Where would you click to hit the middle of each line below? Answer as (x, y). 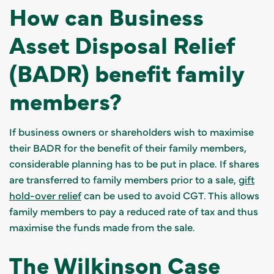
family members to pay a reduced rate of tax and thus (134, 211)
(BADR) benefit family (127, 72)
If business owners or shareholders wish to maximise (131, 131)
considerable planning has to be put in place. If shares (134, 163)
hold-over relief (45, 195)
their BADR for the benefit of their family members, (128, 147)
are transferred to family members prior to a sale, (124, 179)
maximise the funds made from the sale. (102, 227)
